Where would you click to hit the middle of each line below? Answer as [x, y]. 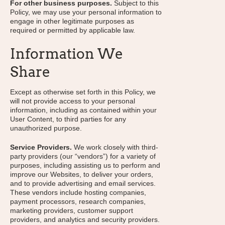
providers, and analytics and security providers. [85, 219]
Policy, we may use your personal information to [86, 12]
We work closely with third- [115, 147]
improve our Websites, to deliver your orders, [82, 174]
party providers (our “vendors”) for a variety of [83, 156]
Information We [67, 54]
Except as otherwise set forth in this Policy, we [83, 92]
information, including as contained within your [83, 110]
